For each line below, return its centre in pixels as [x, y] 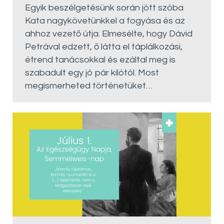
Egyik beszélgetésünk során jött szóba [104, 8]
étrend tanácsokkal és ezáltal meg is [100, 60]
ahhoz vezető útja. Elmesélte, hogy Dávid [109, 34]
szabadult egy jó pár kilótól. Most [92, 73]
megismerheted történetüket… [89, 86]
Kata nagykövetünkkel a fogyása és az [105, 21]
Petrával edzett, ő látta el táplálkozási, [104, 47]
